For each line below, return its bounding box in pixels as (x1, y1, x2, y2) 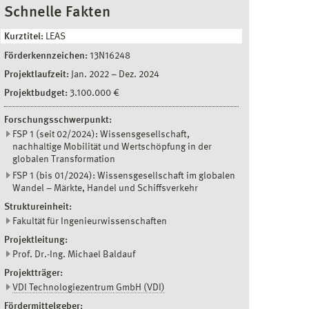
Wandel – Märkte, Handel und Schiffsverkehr (12, 183, 198, 193)
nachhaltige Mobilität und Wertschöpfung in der (12, 142, 212, 152)
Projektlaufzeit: (4, 70, 71, 79)
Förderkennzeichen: (4, 51, 90, 61)
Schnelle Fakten (4, 5, 110, 20)
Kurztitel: (4, 32, 46, 41)
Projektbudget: (4, 88, 70, 98)
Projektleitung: (4, 235, 68, 245)
